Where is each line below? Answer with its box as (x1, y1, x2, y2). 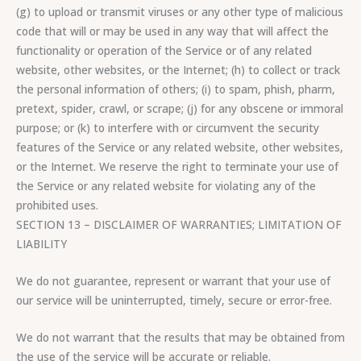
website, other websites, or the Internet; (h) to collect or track (16, 62, 340, 78)
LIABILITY (16, 236, 67, 252)
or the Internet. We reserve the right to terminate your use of (16, 159, 338, 175)
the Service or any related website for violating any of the (16, 178, 316, 194)
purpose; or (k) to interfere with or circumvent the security (16, 120, 319, 136)
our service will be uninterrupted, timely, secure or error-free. (16, 293, 332, 309)
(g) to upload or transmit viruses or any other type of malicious (16, 4, 343, 20)
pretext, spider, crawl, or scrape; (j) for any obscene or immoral (16, 101, 343, 117)
